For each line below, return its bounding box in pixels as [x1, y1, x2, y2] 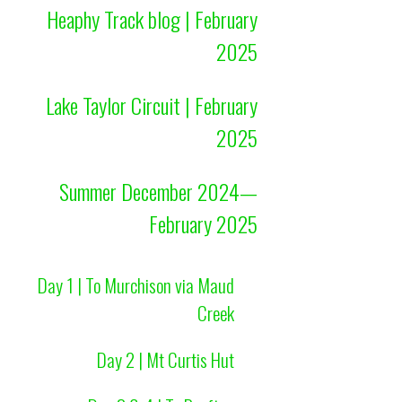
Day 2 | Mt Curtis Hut [96, 345, 234, 373]
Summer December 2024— [59, 175, 258, 208]
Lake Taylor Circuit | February [46, 89, 258, 122]
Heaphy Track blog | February [47, 3, 258, 36]
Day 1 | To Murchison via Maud [37, 270, 234, 299]
